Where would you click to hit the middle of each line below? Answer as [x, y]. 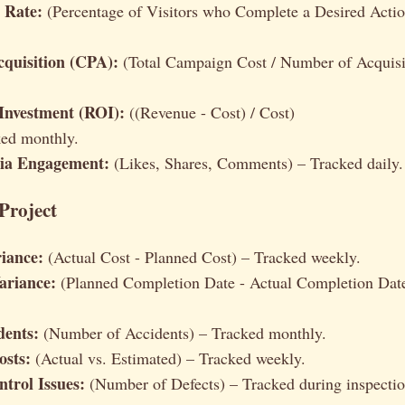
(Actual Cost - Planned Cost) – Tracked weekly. [202, 256]
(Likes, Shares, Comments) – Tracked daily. [256, 163]
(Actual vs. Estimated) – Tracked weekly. [168, 358]
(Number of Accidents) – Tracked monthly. [183, 332]
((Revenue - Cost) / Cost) [210, 113]
